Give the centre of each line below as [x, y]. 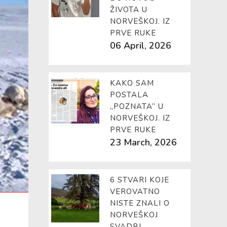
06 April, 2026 [141, 46]
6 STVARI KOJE [140, 180]
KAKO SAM [132, 83]
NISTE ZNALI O [140, 203]
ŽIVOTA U [129, 10]
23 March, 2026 [143, 142]
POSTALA [129, 95]
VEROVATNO [135, 192]
